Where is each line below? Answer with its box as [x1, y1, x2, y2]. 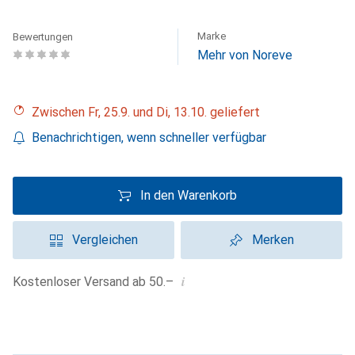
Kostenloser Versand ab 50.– [21, 274, 174, 289]
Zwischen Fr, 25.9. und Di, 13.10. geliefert [40, 105, 260, 120]
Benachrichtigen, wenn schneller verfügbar [32, 130, 266, 145]
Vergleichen [71, 232, 138, 247]
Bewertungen [13, 31, 73, 43]
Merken [251, 232, 294, 247]
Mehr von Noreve [197, 48, 292, 63]
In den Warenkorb [140, 188, 237, 203]
